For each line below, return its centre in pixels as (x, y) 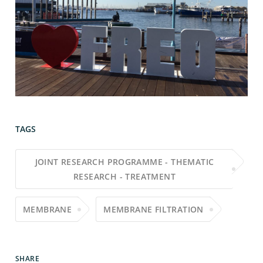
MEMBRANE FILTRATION (154, 210)
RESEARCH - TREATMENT (124, 177)
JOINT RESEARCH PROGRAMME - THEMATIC (124, 162)
